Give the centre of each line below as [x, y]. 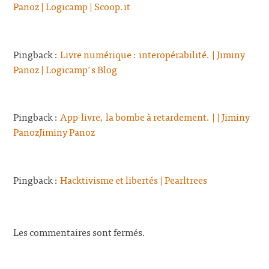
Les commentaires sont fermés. [80, 231]
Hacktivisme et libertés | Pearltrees [134, 179]
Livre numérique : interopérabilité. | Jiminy [153, 54]
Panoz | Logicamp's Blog [65, 69]
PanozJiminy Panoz [54, 132]
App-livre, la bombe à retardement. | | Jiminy [155, 117]
